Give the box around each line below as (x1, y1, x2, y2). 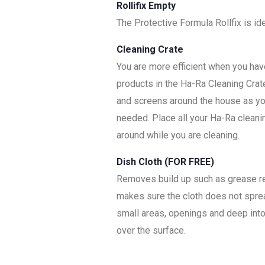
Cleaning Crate (117, 44, 183, 56)
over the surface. (117, 225, 188, 237)
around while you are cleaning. (117, 130, 240, 141)
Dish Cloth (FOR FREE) (117, 156, 216, 168)
